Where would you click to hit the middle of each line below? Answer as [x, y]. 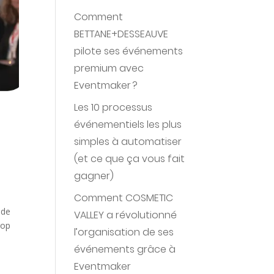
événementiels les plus [128, 124]
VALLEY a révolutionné [125, 215]
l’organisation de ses [124, 232]
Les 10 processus [113, 107]
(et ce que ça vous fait [129, 159]
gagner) [94, 176]
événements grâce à [124, 249]
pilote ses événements [128, 51]
